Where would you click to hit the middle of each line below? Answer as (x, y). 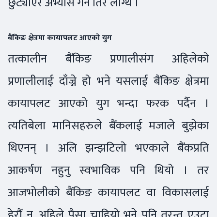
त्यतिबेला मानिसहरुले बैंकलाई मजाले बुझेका (108, 125)
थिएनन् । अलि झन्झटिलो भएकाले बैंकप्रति (108, 148)
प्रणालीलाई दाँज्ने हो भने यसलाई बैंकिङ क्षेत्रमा (108, 81)
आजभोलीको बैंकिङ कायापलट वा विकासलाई (108, 192)
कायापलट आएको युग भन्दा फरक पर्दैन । (108, 103)
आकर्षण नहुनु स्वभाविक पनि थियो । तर (108, 170)
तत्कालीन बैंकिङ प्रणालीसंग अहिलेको (108, 59)
